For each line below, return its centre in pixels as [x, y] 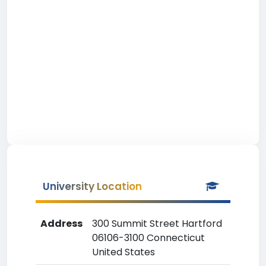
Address [61, 224]
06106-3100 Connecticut [148, 238]
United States [123, 252]
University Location [92, 186]
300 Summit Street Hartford [157, 224]
